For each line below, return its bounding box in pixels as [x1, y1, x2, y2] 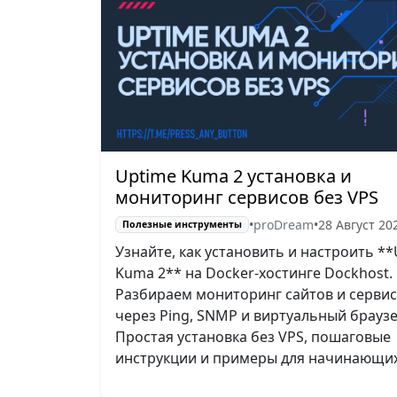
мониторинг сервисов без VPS [115, 184, 378, 209]
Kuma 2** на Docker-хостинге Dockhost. [115, 262, 393, 283]
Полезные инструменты [121, 218, 242, 231]
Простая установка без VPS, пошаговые [115, 326, 391, 346]
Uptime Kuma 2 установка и [115, 163, 352, 188]
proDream [253, 215, 314, 233]
